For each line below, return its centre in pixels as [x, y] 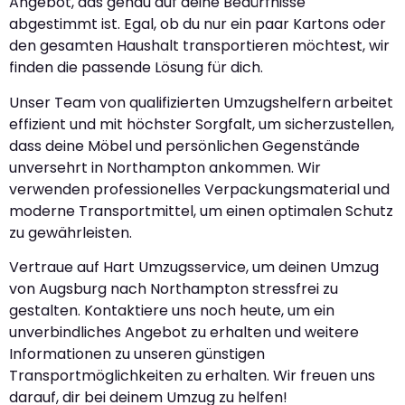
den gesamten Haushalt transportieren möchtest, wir [199, 46]
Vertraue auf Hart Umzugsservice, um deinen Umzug [194, 268]
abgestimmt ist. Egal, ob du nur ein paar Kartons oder [198, 24]
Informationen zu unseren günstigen [137, 354]
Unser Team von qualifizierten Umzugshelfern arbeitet [201, 102]
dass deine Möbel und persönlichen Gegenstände [184, 146]
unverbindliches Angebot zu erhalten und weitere [184, 333]
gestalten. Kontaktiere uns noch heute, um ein [172, 311]
